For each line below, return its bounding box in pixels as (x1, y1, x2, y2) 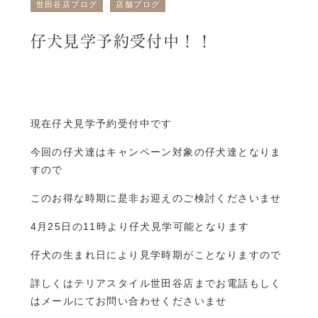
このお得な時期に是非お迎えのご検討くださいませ (30, 192, 282, 204)
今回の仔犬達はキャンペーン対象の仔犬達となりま (30, 146, 282, 158)
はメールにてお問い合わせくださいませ (30, 295, 227, 307)
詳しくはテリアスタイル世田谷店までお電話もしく (30, 278, 282, 289)
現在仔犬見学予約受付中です (30, 118, 172, 129)
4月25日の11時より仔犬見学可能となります (30, 221, 250, 232)
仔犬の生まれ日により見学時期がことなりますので (30, 249, 282, 261)
